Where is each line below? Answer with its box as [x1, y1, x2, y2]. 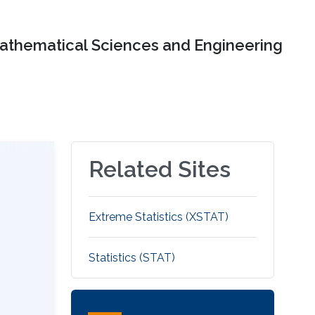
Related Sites [89, 156, 231, 183]
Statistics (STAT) [89, 251, 176, 265]
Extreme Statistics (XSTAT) [89, 210, 229, 224]
